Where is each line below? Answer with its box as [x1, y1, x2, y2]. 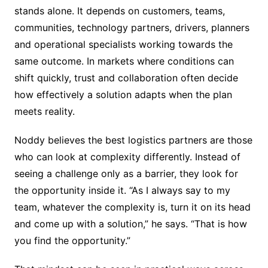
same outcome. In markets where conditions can [14, 55, 234, 68]
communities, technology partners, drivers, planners [14, 22, 249, 34]
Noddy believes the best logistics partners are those [14, 134, 252, 147]
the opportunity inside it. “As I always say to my [14, 184, 230, 197]
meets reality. [14, 105, 75, 118]
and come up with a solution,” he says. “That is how [14, 218, 247, 230]
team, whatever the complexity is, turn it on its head [14, 201, 251, 214]
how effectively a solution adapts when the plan [14, 89, 232, 101]
